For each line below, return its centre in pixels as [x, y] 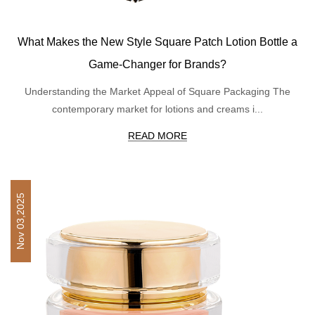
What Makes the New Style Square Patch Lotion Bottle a [157, 41]
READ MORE [157, 135]
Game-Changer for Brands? [157, 64]
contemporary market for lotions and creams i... [157, 109]
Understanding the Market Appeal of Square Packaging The [157, 91]
